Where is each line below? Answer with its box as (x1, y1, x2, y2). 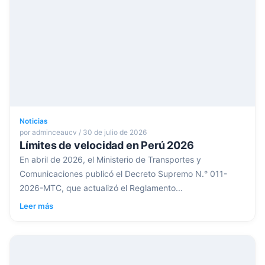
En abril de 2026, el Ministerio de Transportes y (20, 154, 201, 165)
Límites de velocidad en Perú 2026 (20, 139, 194, 152)
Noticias (20, 117, 48, 126)
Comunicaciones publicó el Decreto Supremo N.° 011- (20, 169, 227, 179)
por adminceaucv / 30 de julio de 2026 (20, 128, 147, 137)
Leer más (20, 201, 53, 211)
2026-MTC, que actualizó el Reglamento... (20, 183, 183, 193)
